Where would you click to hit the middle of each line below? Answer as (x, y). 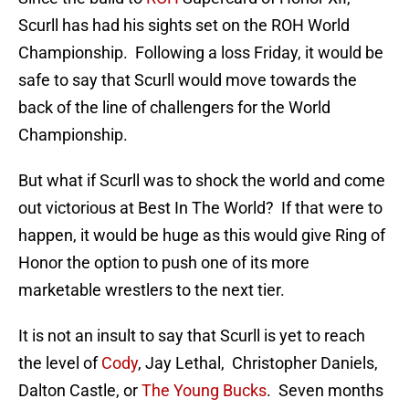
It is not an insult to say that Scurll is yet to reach (192, 336)
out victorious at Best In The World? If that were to (200, 208)
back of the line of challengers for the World (174, 108)
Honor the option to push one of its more (164, 263)
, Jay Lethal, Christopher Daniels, (258, 363)
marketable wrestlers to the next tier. (152, 290)
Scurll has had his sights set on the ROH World (184, 26)
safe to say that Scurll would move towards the (188, 80)
